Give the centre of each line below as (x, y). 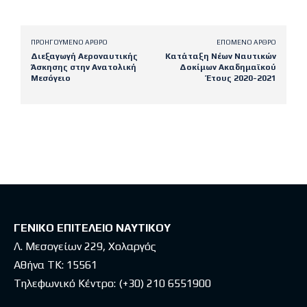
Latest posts (78, 122)
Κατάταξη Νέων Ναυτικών (220, 56)
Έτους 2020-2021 (241, 78)
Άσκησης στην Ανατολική (84, 67)
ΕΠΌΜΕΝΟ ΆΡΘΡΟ (246, 42)
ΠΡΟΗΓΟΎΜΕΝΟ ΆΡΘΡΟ (69, 42)
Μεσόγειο (51, 78)
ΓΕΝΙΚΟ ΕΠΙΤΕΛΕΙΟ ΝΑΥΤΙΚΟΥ (92, 228)
